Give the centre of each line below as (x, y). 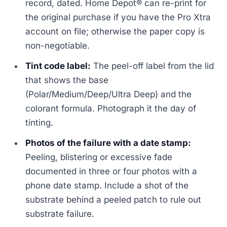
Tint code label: (58, 66)
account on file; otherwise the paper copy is (115, 32)
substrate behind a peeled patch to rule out (113, 200)
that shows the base (67, 80)
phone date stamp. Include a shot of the (107, 186)
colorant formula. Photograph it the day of (111, 109)
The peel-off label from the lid (153, 66)
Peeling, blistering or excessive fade (99, 157)
